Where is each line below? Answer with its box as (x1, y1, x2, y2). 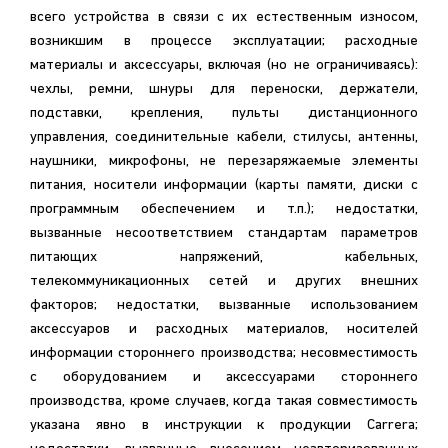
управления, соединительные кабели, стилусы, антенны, (30, 130, 418, 145)
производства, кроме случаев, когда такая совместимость (30, 394, 418, 409)
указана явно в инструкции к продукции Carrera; (30, 418, 418, 433)
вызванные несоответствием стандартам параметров (30, 226, 418, 241)
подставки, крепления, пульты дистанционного (30, 106, 418, 121)
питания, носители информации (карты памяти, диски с (30, 178, 418, 193)
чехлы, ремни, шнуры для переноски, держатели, (30, 82, 418, 97)
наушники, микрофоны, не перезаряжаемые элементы (30, 154, 418, 169)
